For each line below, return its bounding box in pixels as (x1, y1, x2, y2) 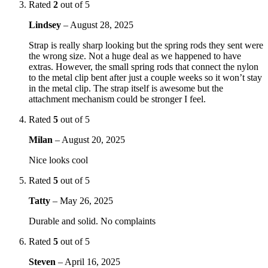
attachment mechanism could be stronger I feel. (29, 93, 206, 104)
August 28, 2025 (70, 19, 133, 30)
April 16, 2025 (65, 256, 120, 267)
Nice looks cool (29, 154, 88, 165)
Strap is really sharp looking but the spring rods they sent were (29, 39, 263, 50)
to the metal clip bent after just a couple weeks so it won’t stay (29, 72, 262, 83)
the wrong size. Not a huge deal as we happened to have (29, 50, 241, 61)
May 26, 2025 (60, 195, 113, 206)
